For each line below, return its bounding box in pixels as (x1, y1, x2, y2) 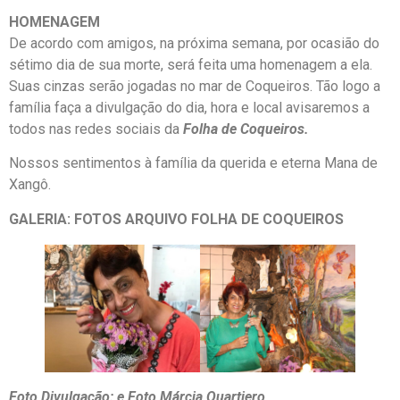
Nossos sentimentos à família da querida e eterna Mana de (9, 154, 378, 172)
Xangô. (9, 176, 51, 194)
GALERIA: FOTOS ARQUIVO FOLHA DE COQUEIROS (9, 210, 344, 228)
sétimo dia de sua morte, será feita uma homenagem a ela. (9, 55, 372, 73)
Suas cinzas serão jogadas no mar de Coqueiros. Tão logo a (9, 77, 380, 95)
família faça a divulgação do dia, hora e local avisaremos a (9, 98, 370, 116)
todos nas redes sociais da (9, 120, 183, 137)
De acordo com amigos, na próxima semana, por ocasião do (9, 34, 379, 52)
